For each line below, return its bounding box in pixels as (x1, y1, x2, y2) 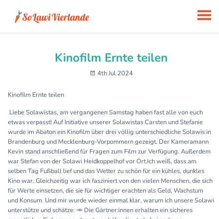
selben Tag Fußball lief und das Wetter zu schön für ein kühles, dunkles (8, 167, 204, 175)
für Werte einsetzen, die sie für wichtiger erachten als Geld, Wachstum (8, 186, 203, 195)
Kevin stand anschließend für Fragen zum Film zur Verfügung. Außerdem (8, 147, 211, 156)
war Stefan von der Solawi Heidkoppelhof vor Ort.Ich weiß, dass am (8, 157, 197, 166)
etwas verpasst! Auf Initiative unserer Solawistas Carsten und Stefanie (8, 118, 203, 127)
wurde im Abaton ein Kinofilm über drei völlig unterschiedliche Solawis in (8, 128, 211, 136)
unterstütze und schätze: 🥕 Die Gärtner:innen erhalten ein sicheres (8, 206, 193, 215)
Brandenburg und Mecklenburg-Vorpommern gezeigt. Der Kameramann (8, 137, 209, 146)
